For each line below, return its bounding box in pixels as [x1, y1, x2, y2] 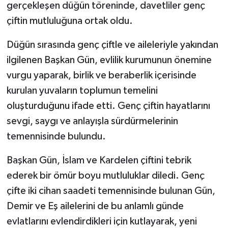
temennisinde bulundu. [6, 131, 106, 141]
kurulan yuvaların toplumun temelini [6, 85, 158, 96]
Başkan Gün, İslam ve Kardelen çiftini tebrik [6, 155, 191, 165]
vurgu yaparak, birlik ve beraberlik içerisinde [6, 70, 196, 80]
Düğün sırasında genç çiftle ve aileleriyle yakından [6, 39, 218, 50]
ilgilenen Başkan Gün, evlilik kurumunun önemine [6, 54, 212, 65]
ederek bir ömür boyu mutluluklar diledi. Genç [6, 170, 205, 181]
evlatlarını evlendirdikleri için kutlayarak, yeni [6, 216, 197, 226]
